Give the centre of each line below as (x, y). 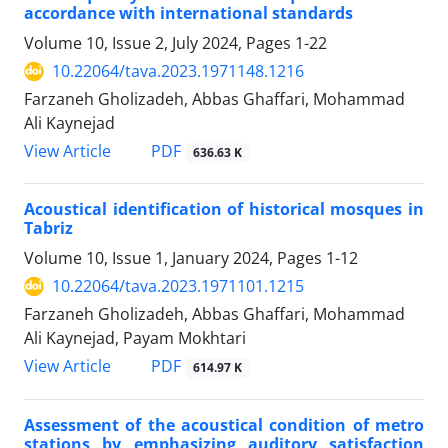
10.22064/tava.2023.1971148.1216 (178, 71)
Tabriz (48, 228)
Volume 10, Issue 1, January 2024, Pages (175, 258)
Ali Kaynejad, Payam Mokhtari (135, 338)
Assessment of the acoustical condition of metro (224, 424)
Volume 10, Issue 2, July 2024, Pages (159, 43)
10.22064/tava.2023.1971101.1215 (178, 286)
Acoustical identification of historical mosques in (224, 209)
